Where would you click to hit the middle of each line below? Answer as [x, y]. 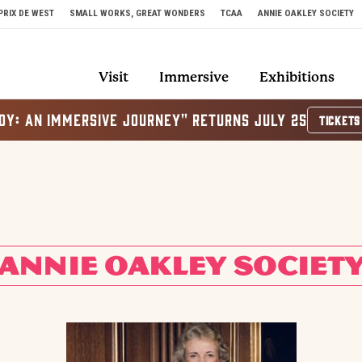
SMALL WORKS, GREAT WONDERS [137, 13]
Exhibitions [297, 78]
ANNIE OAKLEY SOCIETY [305, 13]
